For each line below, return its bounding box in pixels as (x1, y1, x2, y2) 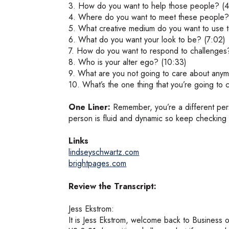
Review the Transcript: (68, 180, 157, 192)
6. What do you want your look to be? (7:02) (68, 33, 226, 45)
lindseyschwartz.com (68, 146, 140, 158)
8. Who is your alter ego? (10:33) (68, 56, 187, 68)
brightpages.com (68, 157, 127, 170)
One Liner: (68, 101, 111, 113)
